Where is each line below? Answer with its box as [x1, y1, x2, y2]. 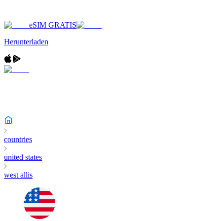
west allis [4, 171, 33, 179]
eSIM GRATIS [29, 21, 76, 29]
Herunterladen [4, 37, 48, 46]
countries [4, 135, 32, 144]
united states [4, 153, 42, 161]
